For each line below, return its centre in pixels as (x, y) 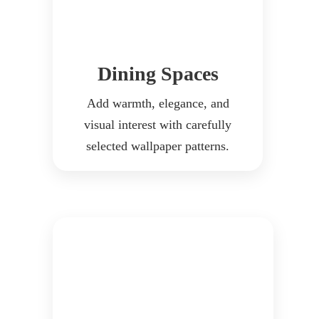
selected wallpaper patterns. (158, 146)
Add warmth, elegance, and (158, 104)
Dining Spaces (158, 74)
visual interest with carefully (158, 125)
